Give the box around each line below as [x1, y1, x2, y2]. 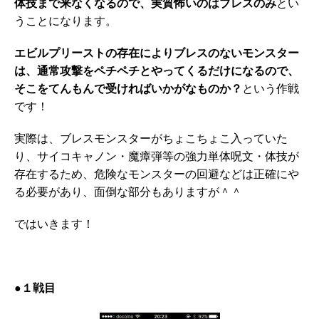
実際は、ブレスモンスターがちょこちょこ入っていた [14, 134, 288, 146]
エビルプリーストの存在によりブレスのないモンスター [14, 48, 299, 61]
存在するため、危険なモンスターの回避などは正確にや [14, 169, 299, 182]
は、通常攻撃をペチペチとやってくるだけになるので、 [14, 66, 299, 78]
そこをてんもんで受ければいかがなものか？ [14, 84, 242, 96]
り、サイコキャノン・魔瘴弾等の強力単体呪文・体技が [14, 152, 299, 164]
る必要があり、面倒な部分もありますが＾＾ [14, 187, 242, 199]
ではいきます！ [14, 219, 94, 231]
